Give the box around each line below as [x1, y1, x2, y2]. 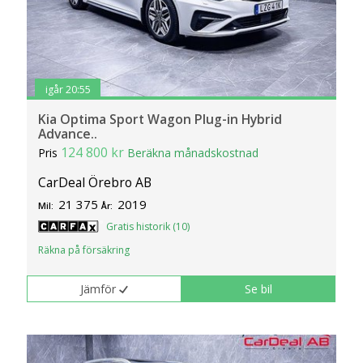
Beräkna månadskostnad [127, 145, 259, 161]
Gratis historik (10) [106, 219, 190, 233]
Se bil [245, 280, 273, 297]
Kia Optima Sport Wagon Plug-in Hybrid [38, 110, 283, 129]
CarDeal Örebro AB [38, 173, 152, 191]
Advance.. [38, 125, 98, 143]
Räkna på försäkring [38, 243, 130, 258]
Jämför [80, 280, 117, 297]
